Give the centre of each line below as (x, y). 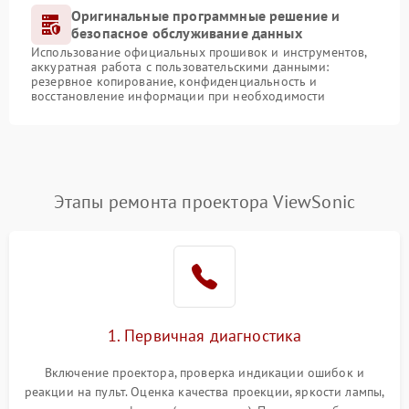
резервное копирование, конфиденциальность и (174, 81)
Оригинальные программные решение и (206, 15)
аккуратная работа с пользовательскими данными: (180, 66)
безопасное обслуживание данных (187, 32)
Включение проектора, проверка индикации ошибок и (204, 372)
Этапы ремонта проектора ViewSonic (204, 201)
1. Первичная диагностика (204, 335)
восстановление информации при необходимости (178, 95)
